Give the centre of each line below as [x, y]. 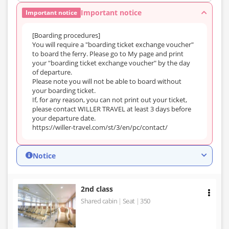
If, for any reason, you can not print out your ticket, [110, 99]
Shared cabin [99, 201]
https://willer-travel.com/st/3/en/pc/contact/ [100, 127]
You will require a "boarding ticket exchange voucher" [113, 44]
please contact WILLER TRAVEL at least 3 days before [112, 109]
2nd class [97, 189]
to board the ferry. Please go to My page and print [108, 53]
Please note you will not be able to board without [107, 81]
